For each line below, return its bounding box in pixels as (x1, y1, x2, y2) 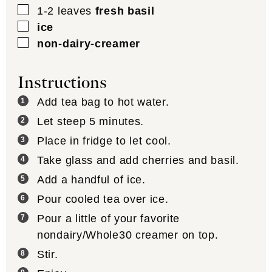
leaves (57, 4, 92, 17)
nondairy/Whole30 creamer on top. (37, 229, 219, 242)
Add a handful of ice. (37, 174, 146, 186)
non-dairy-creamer (37, 37, 140, 50)
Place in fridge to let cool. (37, 135, 171, 148)
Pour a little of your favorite (37, 212, 180, 225)
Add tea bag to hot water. (37, 96, 169, 109)
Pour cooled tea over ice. (37, 193, 169, 206)
